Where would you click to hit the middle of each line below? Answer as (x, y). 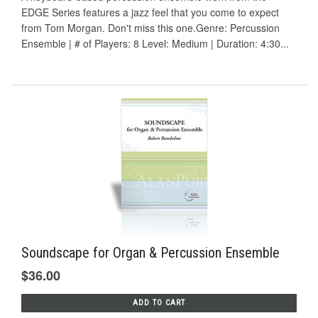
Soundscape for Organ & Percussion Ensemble (150, 252)
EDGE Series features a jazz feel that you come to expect (150, 12)
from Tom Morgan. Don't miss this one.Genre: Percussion (150, 28)
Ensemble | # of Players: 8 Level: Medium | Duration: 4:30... (155, 44)
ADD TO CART (159, 302)
